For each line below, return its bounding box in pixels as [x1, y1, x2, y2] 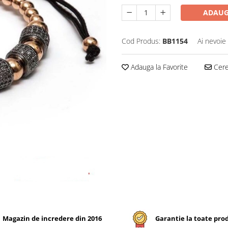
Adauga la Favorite [129, 62, 188, 72]
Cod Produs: [122, 36, 160, 46]
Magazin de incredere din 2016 [3, 214, 102, 223]
